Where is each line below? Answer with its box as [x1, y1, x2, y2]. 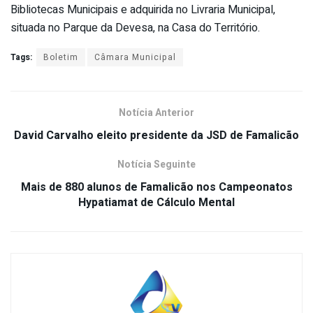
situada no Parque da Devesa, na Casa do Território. [10, 19, 260, 36]
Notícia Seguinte [117, 156, 196, 172]
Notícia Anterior [119, 105, 194, 120]
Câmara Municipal [94, 50, 176, 64]
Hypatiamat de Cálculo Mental [78, 194, 235, 211]
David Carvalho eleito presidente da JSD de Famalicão [14, 126, 299, 144]
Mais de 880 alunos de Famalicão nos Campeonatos [20, 178, 293, 196]
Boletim [43, 50, 78, 64]
